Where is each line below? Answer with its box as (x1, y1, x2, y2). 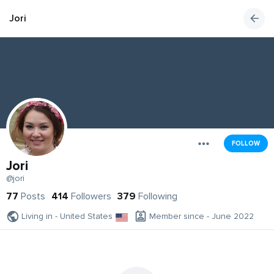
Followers (71, 190, 111, 203)
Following (138, 190, 177, 203)
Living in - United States (21, 211, 113, 222)
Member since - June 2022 (149, 211, 254, 222)
